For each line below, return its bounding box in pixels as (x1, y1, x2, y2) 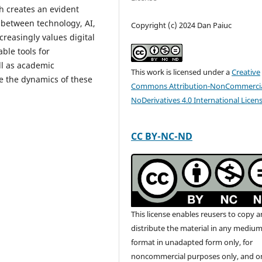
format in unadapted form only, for (131, 236, 253, 247)
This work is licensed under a (131, 66, 232, 77)
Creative (232, 66, 261, 77)
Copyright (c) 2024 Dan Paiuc (131, 19, 232, 30)
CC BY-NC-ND (131, 129, 193, 143)
